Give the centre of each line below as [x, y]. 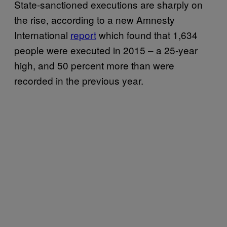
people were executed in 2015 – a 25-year [106, 50]
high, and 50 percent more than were [94, 65]
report [83, 34]
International [42, 34]
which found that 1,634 [147, 34]
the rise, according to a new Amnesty [94, 19]
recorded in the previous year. [79, 80]
